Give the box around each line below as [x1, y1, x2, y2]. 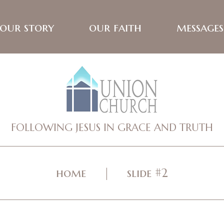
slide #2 [127, 165, 168, 180]
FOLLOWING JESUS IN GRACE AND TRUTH [11, 121, 213, 134]
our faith [89, 20, 141, 35]
